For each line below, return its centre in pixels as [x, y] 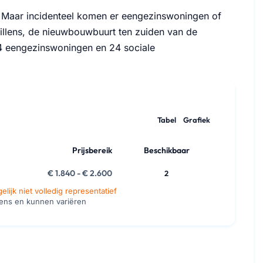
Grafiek [197, 119]
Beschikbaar [166, 150]
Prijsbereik [92, 150]
